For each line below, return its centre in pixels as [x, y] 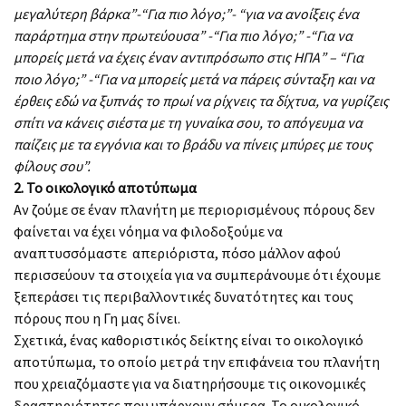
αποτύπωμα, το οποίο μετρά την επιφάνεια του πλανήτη [197, 361]
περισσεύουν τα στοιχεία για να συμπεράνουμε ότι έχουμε [197, 274]
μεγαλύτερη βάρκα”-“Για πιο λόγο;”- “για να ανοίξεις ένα [186, 13]
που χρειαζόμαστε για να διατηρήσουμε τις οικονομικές [190, 383]
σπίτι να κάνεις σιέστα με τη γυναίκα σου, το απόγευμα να [188, 122]
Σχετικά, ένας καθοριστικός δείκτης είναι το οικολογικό [188, 339]
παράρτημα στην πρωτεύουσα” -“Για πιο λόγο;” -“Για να [183, 35]
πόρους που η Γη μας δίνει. [97, 318]
